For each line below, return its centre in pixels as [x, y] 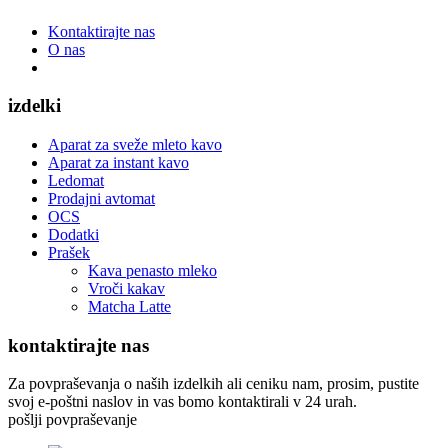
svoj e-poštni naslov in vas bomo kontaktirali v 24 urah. [182, 402]
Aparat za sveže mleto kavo [135, 144]
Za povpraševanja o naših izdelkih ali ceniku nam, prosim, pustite [213, 384]
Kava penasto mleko [152, 270]
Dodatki [73, 234]
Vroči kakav [126, 288]
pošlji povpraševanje [72, 420]
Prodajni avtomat [101, 198]
